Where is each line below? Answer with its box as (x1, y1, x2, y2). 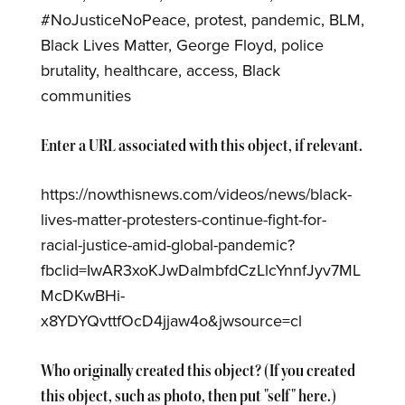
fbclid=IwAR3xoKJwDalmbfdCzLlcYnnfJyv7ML (40, 260, 361, 281)
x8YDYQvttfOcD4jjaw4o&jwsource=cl (40, 311, 302, 332)
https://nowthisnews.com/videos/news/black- (40, 184, 352, 205)
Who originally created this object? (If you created (40, 360, 355, 382)
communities (40, 85, 131, 106)
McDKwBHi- (40, 286, 125, 306)
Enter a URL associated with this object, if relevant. (40, 134, 363, 156)
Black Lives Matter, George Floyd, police (40, 34, 324, 55)
